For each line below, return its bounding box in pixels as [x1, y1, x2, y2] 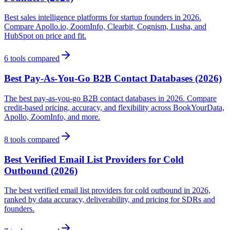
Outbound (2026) [4, 165, 78, 176]
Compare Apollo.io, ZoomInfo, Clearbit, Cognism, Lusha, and [4, 22, 206, 31]
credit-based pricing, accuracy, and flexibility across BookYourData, [4, 103, 224, 112]
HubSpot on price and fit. [4, 31, 86, 41]
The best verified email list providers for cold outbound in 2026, [4, 186, 210, 195]
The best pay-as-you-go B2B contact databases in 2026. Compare [4, 93, 217, 103]
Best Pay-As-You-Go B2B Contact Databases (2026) [4, 73, 222, 84]
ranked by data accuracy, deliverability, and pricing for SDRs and [4, 195, 215, 204]
